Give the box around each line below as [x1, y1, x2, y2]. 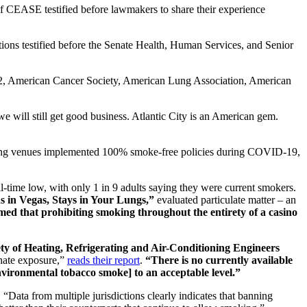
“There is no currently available [143, 254, 293, 266]
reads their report [67, 254, 140, 266]
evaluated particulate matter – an [154, 193, 296, 206]
